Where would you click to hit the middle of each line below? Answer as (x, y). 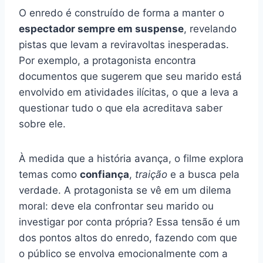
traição (151, 174)
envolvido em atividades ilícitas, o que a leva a (129, 92)
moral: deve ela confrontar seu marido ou (116, 206)
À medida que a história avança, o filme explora (131, 158)
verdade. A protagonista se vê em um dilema (125, 190)
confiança (104, 174)
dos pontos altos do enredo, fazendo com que (128, 237)
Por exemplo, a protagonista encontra (107, 60)
